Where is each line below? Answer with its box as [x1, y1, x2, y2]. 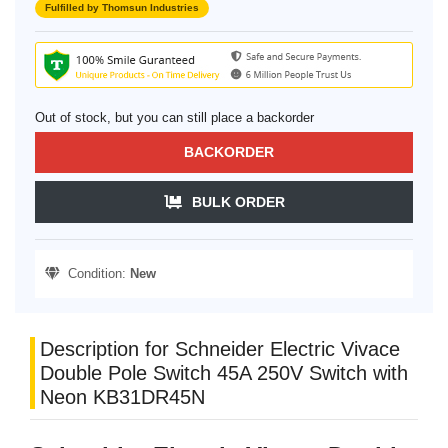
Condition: [60, 266, 130, 282]
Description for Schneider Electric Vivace [40, 338, 400, 361]
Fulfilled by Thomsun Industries [45, 2, 199, 14]
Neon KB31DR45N [40, 386, 205, 409]
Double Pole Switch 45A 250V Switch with [40, 362, 408, 385]
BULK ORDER [191, 194, 285, 211]
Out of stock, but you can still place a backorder [35, 110, 314, 126]
